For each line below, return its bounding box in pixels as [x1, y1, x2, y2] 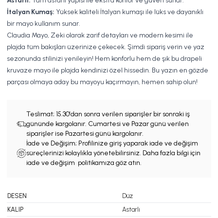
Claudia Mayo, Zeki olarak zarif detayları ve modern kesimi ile [7, 31, 193, 39]
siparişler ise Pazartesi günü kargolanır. [26, 129, 144, 138]
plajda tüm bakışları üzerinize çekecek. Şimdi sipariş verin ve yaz [7, 43, 204, 51]
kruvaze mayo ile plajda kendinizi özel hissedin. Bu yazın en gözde [7, 66, 208, 74]
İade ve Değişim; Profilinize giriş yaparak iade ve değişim [26, 139, 198, 147]
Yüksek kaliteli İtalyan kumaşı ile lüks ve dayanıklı [54, 8, 203, 16]
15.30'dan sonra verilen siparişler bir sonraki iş [56, 110, 190, 118]
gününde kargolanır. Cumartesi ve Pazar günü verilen [26, 120, 189, 128]
